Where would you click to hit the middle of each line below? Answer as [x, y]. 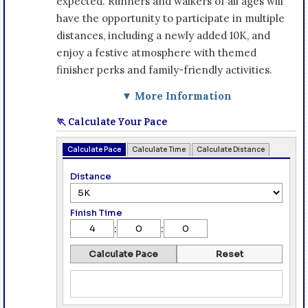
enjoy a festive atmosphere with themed [156, 52]
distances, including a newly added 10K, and [163, 35]
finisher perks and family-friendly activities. [164, 69]
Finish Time [96, 212]
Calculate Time [159, 149]
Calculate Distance [231, 149]
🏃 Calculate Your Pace [112, 122]
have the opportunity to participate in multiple [170, 18]
